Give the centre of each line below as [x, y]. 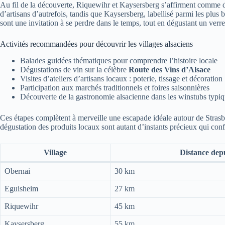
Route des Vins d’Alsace [170, 69]
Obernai [17, 171]
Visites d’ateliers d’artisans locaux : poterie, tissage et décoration [121, 78]
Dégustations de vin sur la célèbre [74, 69]
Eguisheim [21, 188]
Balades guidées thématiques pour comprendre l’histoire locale [119, 60]
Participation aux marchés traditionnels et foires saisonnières [115, 87]
